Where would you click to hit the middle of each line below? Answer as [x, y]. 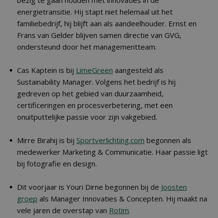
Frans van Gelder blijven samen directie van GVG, [99, 35]
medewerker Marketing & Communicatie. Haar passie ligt [112, 152]
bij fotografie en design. [57, 163]
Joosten [174, 187]
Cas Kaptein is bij [46, 70]
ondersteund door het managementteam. [87, 47]
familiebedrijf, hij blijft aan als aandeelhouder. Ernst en [107, 23]
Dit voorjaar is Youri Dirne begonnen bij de [89, 187]
